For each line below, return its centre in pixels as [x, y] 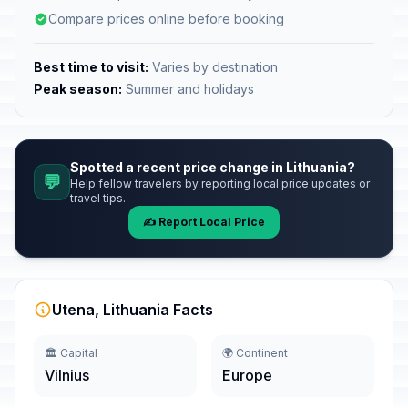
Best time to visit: [91, 67]
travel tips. [98, 198]
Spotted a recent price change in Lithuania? [213, 167]
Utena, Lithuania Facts [133, 310]
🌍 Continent [255, 353]
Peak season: [78, 89]
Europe [247, 375]
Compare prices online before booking [166, 19]
